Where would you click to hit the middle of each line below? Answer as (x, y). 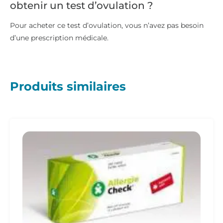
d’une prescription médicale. (59, 38)
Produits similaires (68, 86)
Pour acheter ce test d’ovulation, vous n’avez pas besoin (107, 26)
